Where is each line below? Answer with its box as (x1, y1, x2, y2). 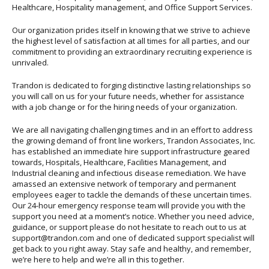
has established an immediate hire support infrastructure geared (12, 145, 250, 157)
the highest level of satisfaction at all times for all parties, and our (12, 35, 250, 46)
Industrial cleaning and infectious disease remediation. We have (12, 167, 246, 178)
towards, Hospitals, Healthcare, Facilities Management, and (12, 156, 226, 168)
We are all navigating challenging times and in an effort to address (12, 124, 253, 135)
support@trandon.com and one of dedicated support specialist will (12, 232, 255, 243)
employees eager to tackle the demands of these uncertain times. (12, 189, 252, 200)
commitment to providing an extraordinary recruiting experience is (12, 46, 252, 57)
